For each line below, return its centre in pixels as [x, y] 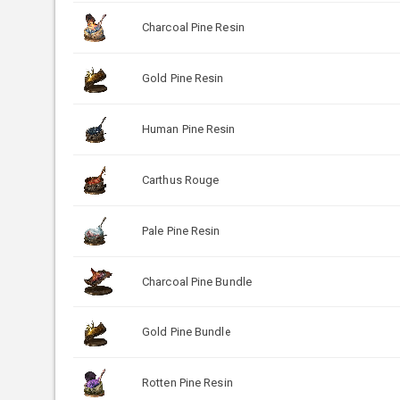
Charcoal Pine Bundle [197, 281]
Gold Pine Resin [183, 78]
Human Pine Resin [189, 129]
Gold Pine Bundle [187, 331]
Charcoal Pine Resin [193, 27]
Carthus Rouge [181, 179]
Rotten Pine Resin [187, 382]
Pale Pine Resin [181, 230]
